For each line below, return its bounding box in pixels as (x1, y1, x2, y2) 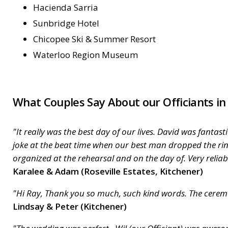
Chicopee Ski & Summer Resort (33, 33, 156, 45)
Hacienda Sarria (33, 2, 98, 14)
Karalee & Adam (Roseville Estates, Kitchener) (13, 165, 203, 178)
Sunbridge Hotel (33, 17, 99, 30)
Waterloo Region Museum (33, 49, 138, 61)
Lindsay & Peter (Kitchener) (13, 201, 127, 213)
